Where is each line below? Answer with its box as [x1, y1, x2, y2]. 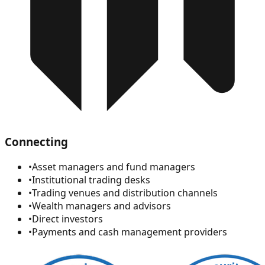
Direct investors [32, 212, 103, 225]
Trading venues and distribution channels [32, 186, 218, 199]
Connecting [5, 134, 68, 150]
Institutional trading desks [32, 173, 150, 186]
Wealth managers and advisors [32, 199, 171, 212]
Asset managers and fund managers [32, 160, 195, 173]
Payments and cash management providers [32, 225, 227, 238]
